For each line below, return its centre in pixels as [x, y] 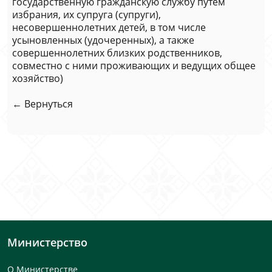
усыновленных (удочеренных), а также [103, 40]
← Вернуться [42, 104]
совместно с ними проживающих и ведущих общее [134, 66]
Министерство [47, 242]
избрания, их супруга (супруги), [87, 15]
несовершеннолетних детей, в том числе [109, 27]
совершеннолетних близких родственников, [117, 53]
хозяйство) [38, 78]
